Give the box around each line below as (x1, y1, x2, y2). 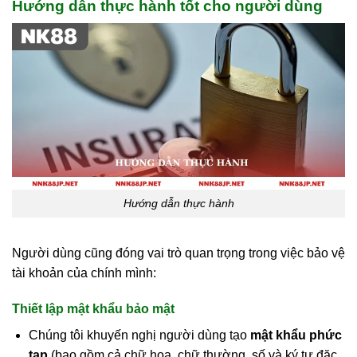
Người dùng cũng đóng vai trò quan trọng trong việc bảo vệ (12, 245, 345, 260)
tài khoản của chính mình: (12, 265, 156, 280)
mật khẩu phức (249, 328, 342, 343)
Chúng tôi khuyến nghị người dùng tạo (28, 328, 250, 343)
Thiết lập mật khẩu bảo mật (12, 302, 175, 316)
